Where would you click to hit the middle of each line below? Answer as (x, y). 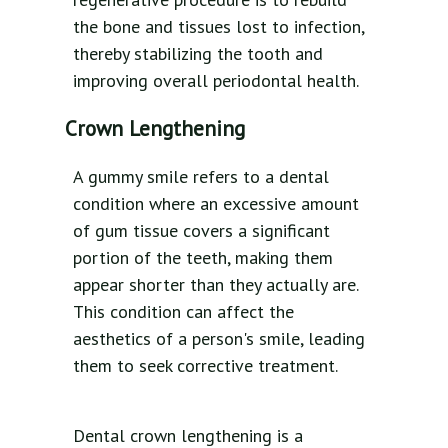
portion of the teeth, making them (203, 258)
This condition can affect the (183, 312)
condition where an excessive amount (216, 204)
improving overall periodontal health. (216, 81)
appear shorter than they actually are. (215, 285)
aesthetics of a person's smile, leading (219, 339)
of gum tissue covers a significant (201, 231)
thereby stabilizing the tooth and (198, 54)
